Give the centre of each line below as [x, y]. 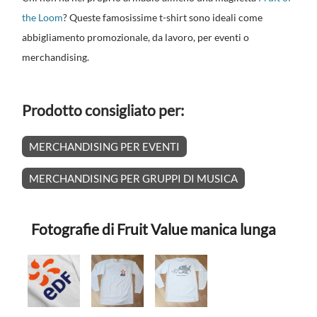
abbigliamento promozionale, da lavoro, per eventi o [136, 38]
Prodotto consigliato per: [103, 110]
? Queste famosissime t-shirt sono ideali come [163, 18]
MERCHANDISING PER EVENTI [105, 147]
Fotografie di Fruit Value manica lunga [154, 229]
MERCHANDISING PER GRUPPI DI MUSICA [134, 179]
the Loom [43, 18]
